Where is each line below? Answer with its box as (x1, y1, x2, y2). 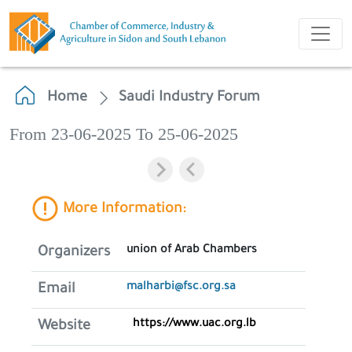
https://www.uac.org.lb (133, 318, 256, 331)
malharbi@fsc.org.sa (126, 281, 236, 294)
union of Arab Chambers (126, 244, 257, 257)
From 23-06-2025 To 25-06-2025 (9, 125, 238, 144)
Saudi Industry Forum (119, 90, 260, 106)
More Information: (59, 202, 185, 218)
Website (38, 319, 90, 335)
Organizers (38, 245, 110, 261)
